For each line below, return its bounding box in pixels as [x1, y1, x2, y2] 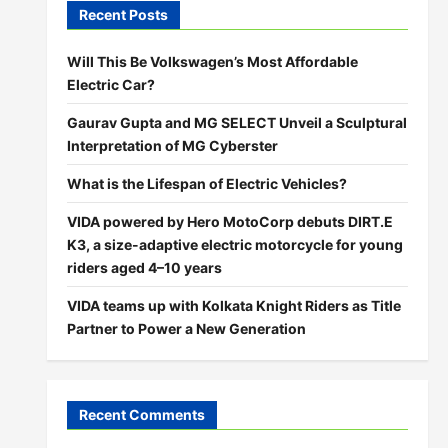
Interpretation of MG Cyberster [66, 137, 278, 154]
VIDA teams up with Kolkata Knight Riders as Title [66, 297, 401, 314]
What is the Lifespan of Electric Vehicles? [66, 175, 347, 192]
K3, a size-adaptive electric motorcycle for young [66, 236, 403, 253]
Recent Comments [78, 406, 205, 423]
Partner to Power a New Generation [66, 320, 306, 337]
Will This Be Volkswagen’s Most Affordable [66, 53, 358, 70]
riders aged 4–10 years [66, 259, 222, 276]
